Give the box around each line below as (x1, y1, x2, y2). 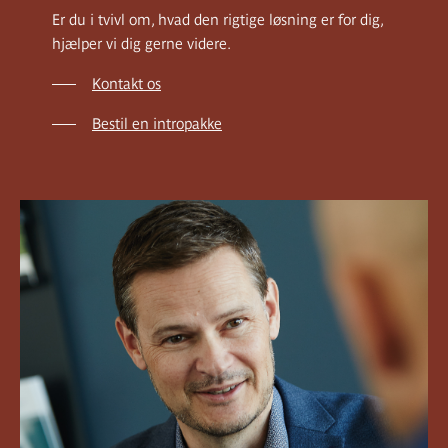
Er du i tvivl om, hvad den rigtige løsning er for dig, (52, 10, 383, 28)
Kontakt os (92, 74, 161, 92)
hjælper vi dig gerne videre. (52, 34, 231, 52)
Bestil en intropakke (92, 114, 222, 132)
